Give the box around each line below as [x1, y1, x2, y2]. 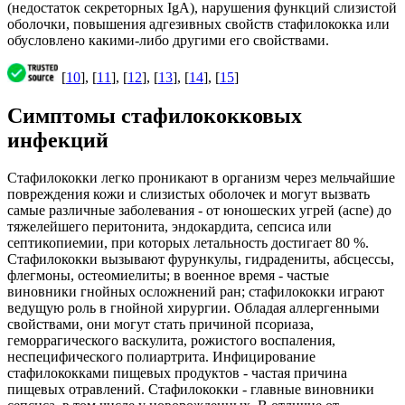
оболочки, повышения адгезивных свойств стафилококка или [7, 15, 390, 32]
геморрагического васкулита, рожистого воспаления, [7, 333, 335, 349]
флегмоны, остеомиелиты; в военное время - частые [7, 268, 329, 284]
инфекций [7, 127, 108, 152]
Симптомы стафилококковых [7, 103, 302, 127]
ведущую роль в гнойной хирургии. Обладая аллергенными [7, 300, 380, 316]
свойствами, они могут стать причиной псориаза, [7, 316, 314, 333]
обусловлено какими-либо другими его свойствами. [7, 32, 329, 48]
